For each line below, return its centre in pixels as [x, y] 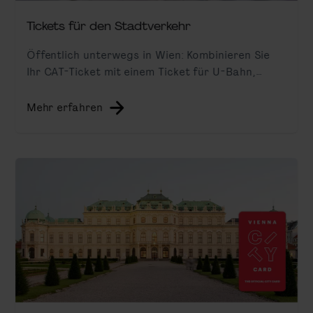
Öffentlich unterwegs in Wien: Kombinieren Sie [148, 54]
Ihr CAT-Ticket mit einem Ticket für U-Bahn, [141, 71]
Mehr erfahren [64, 107]
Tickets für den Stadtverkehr [108, 26]
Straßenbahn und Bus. [85, 88]
